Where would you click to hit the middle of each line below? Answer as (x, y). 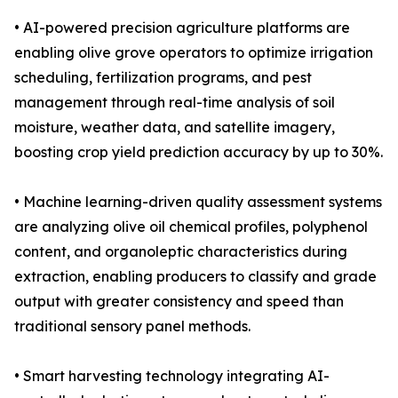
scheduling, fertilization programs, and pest (163, 78)
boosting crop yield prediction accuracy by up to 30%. (199, 152)
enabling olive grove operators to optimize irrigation (194, 53)
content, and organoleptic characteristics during (181, 252)
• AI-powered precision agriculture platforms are (182, 28)
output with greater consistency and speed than (179, 302)
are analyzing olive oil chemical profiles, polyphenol (191, 227)
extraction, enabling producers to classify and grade (195, 277)
